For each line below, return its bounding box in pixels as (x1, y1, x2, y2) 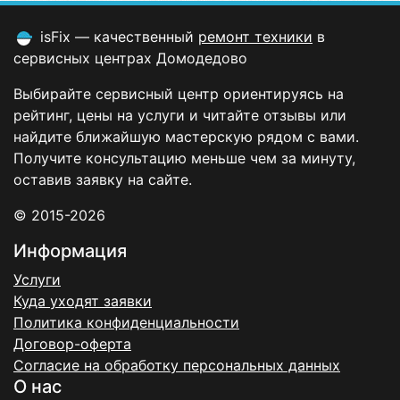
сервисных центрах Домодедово (13, 49, 247, 67)
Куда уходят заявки (13, 292, 152, 310)
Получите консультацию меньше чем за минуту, (13, 149, 355, 167)
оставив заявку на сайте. (13, 171, 192, 188)
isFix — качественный (36, 28, 198, 46)
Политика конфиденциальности (13, 313, 239, 331)
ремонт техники (198, 28, 312, 46)
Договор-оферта (13, 335, 131, 353)
